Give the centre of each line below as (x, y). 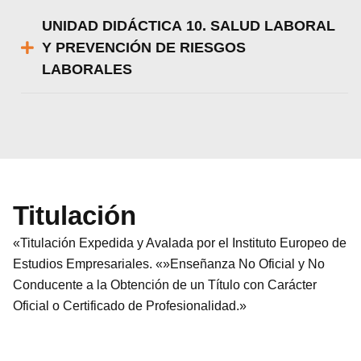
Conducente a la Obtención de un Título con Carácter (165, 284)
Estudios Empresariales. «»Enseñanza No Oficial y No (169, 263)
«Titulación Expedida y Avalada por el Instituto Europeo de (180, 243)
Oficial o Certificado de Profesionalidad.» (130, 305)
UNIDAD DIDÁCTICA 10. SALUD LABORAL (189, 25)
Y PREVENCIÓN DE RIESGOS (144, 47)
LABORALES (87, 69)
